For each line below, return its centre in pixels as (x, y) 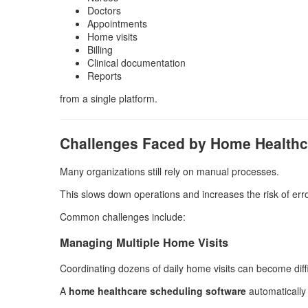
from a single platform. (109, 98)
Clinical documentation (136, 62)
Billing (100, 49)
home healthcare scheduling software (157, 290)
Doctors (104, 10)
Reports (104, 75)
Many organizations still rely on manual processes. (169, 172)
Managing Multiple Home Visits (144, 243)
